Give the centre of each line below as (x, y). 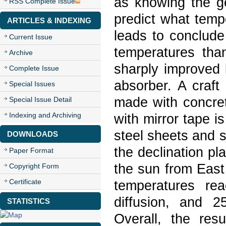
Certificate (25, 182)
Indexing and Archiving (45, 115)
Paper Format (31, 150)
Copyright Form (34, 166)
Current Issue (31, 37)
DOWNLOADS (33, 134)
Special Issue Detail (40, 99)
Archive (21, 52)
